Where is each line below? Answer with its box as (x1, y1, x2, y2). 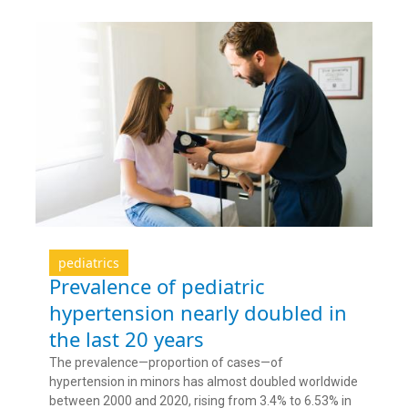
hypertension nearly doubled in (49, 299, 347, 327)
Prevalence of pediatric (49, 272, 265, 301)
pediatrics (58, 254, 119, 272)
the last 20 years (49, 325, 204, 353)
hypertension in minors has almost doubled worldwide (49, 374, 358, 390)
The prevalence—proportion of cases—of (49, 355, 283, 371)
